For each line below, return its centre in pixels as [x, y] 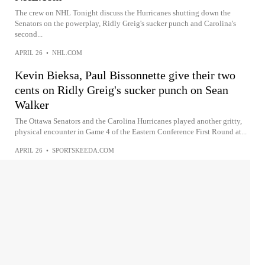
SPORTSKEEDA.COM [83, 150]
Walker [32, 105]
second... [29, 34]
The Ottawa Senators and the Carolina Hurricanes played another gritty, [128, 121]
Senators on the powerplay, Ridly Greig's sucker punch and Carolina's [125, 23]
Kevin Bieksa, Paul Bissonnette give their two [125, 75]
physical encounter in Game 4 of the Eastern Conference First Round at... [131, 132]
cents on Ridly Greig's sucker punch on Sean [122, 90]
